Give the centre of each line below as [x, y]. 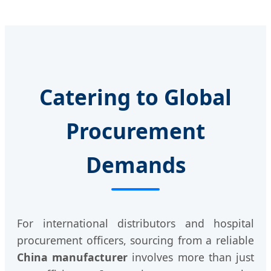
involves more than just [191, 257]
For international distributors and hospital [135, 223]
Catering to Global [135, 96]
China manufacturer [73, 257]
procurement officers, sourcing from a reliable [135, 240]
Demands [135, 164]
